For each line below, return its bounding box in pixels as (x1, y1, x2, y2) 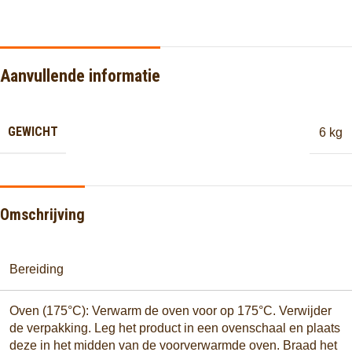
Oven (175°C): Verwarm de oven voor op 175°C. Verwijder (9, 304, 332, 318)
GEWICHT (8, 124, 58, 140)
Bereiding (9, 262, 64, 277)
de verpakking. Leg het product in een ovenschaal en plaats (9, 321, 340, 335)
